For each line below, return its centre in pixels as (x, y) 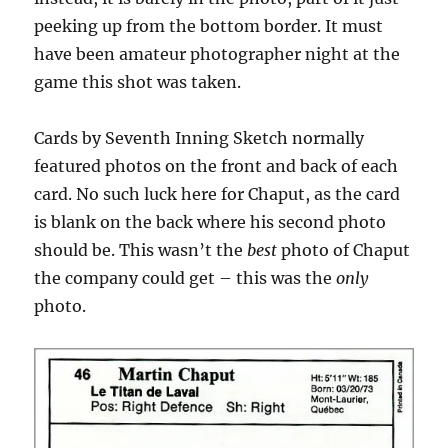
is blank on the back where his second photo (210, 221)
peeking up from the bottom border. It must (209, 25)
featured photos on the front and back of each (216, 165)
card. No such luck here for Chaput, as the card (217, 193)
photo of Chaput (344, 249)
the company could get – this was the (185, 277)
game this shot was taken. (138, 81)
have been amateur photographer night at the (217, 53)
